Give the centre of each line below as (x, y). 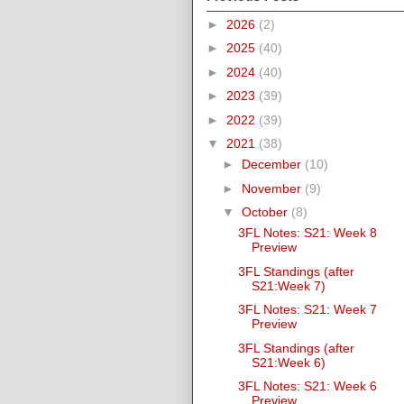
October (266, 212)
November (273, 188)
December (273, 165)
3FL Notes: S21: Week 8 (307, 233)
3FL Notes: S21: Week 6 (307, 386)
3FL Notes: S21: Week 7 (307, 310)
